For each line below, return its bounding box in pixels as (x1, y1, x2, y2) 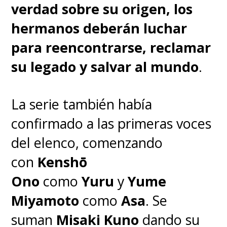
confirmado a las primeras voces (11, 113, 212, 133)
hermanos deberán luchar (11, 18, 187, 37)
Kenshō (34, 152, 88, 171)
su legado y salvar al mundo (11, 57, 199, 76)
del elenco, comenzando (11, 133, 163, 152)
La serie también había (11, 94, 153, 113)
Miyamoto (11, 191, 80, 210)
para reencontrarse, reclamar (11, 37, 211, 57)
